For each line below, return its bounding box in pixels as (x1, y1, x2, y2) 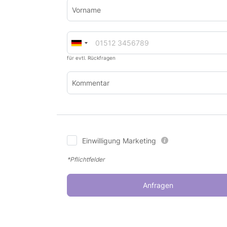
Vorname (72, 5, 101, 14)
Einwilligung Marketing (82, 136, 156, 145)
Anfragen (142, 181, 173, 190)
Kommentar (72, 78, 109, 87)
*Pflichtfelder (67, 156, 104, 163)
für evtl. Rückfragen (67, 55, 116, 61)
